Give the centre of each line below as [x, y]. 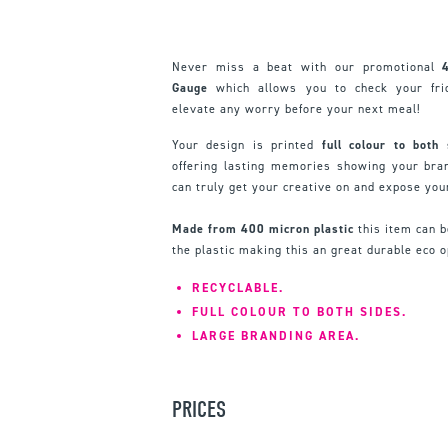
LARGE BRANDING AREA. [276, 335]
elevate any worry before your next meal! [296, 108]
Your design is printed [247, 144]
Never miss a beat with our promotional [307, 66]
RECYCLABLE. [238, 287]
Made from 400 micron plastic [263, 228]
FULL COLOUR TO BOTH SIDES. [299, 311]
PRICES [199, 409]
